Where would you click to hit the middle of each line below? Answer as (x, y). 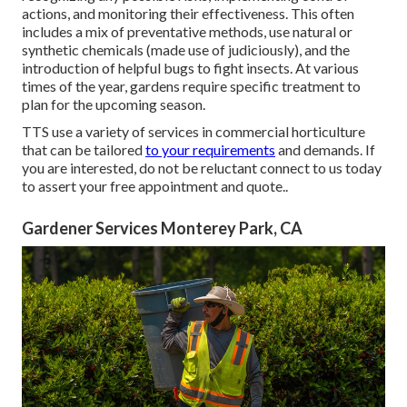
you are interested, (80, 167)
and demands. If (325, 149)
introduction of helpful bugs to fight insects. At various (190, 67)
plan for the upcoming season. (114, 104)
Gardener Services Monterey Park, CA (162, 228)
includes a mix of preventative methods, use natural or (187, 31)
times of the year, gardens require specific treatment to (191, 85)
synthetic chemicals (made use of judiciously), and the (186, 49)
